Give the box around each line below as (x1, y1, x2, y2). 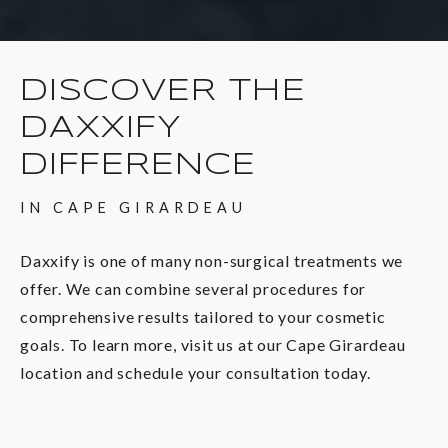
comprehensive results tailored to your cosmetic (20, 306, 386, 326)
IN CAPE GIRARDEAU (20, 199, 247, 217)
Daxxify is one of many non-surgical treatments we (20, 250, 404, 270)
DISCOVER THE (20, 76, 306, 107)
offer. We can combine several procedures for (20, 278, 367, 298)
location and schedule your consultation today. (20, 362, 371, 382)
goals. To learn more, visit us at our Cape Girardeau (20, 334, 406, 354)
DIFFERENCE (20, 150, 257, 181)
